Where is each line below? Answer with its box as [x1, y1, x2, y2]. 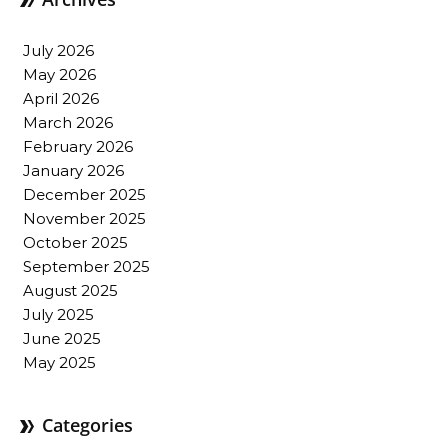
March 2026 [23, 113, 113, 132]
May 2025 [23, 353, 96, 372]
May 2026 [23, 65, 96, 84]
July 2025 [23, 305, 94, 324]
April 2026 [23, 89, 99, 108]
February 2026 [23, 137, 133, 156]
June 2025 [23, 329, 101, 348]
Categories [42, 413, 133, 437]
